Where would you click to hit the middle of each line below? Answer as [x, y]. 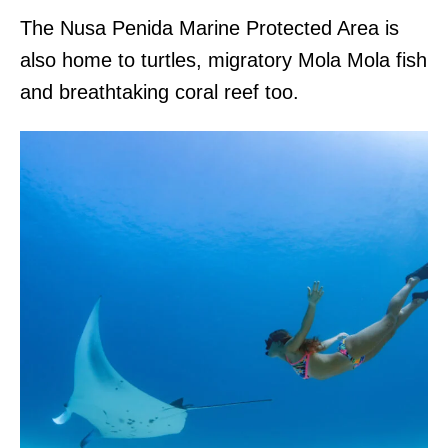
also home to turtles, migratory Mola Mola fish [223, 60]
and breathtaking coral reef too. [162, 92]
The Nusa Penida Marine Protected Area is [209, 28]
